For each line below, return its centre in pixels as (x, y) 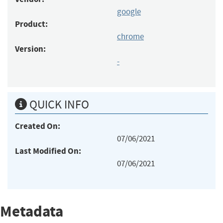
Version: (30, 49)
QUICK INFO (58, 104)
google (129, 11)
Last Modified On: (48, 151)
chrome (130, 36)
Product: (31, 24)
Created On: (38, 126)
